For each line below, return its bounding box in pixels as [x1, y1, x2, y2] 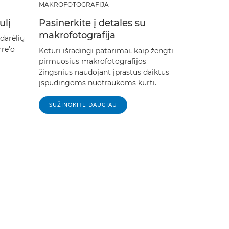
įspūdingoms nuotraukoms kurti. [39, 78, 156, 87]
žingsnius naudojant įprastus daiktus [39, 67, 169, 77]
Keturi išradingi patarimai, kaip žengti [39, 45, 173, 55]
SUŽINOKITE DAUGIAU [49, 101, 117, 108]
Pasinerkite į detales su [39, 17, 146, 29]
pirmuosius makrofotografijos [39, 56, 146, 66]
